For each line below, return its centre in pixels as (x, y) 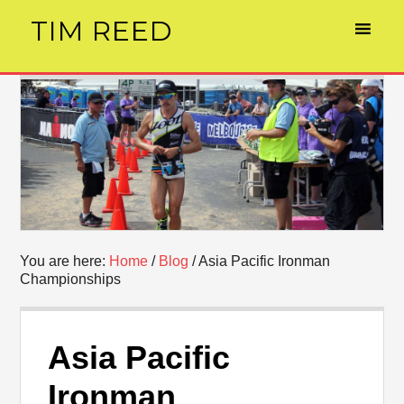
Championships (71, 280)
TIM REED (101, 31)
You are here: (65, 262)
